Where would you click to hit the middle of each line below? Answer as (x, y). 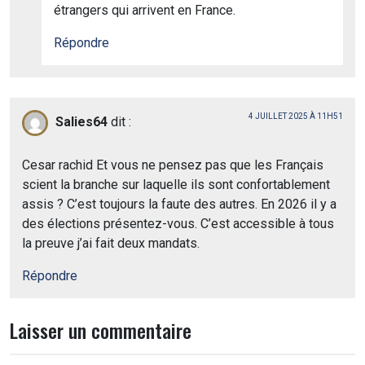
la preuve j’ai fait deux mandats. (111, 244)
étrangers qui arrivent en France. (145, 11)
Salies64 (81, 122)
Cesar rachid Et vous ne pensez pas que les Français (173, 165)
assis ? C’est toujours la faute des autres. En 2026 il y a (179, 204)
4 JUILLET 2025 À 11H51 (296, 117)
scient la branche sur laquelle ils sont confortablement (176, 185)
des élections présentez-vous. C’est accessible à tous (178, 224)
